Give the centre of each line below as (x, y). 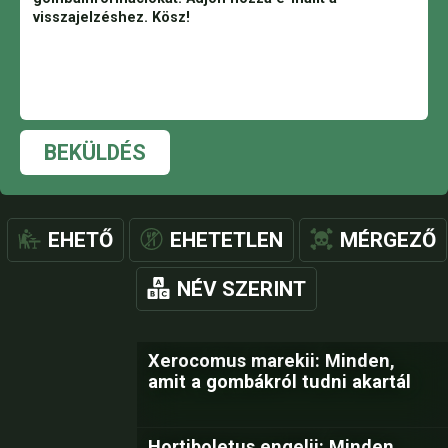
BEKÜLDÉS (95, 152)
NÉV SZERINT (241, 289)
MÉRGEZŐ (387, 240)
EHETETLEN (226, 240)
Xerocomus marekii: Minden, (271, 360)
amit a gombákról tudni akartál (279, 381)
